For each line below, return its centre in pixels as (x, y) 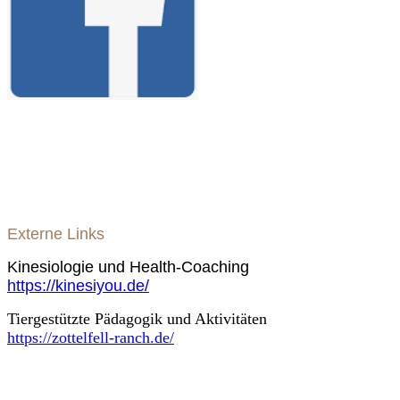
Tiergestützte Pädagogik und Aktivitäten (137, 319)
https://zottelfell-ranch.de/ (91, 338)
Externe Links (56, 234)
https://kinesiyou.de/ (78, 286)
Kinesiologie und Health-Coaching (128, 267)
